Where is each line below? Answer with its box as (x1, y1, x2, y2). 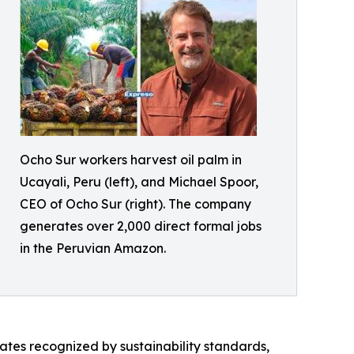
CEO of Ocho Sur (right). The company (20, 195, 251, 212)
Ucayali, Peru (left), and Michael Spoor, (20, 173, 258, 190)
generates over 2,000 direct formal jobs (20, 217, 262, 234)
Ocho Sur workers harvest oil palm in (20, 151, 242, 168)
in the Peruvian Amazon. (20, 239, 166, 256)
